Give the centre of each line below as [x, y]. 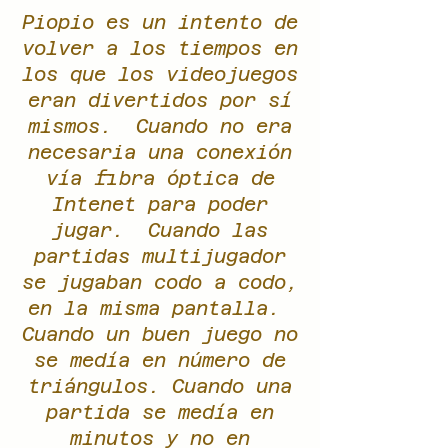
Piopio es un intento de [160, 22]
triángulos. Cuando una [160, 386]
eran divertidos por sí [160, 100]
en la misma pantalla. [160, 308]
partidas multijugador [160, 256]
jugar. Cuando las [160, 230]
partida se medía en [160, 412]
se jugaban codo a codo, [160, 282]
